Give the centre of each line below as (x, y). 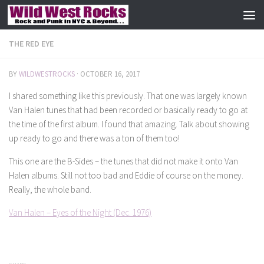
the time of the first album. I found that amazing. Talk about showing (129, 124)
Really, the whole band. (50, 189)
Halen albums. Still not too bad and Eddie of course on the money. (126, 175)
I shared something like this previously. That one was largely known (128, 96)
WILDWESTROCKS (47, 74)
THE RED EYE (31, 44)
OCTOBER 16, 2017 (110, 74)
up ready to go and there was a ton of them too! (94, 138)
